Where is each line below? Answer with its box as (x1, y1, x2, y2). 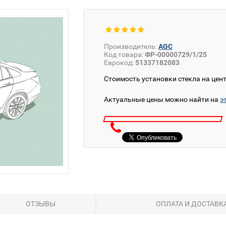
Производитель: (104, 42, 157, 50)
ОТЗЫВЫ (25, 200, 55, 208)
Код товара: (104, 50, 143, 59)
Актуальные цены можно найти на (104, 95, 220, 103)
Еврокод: (104, 59, 135, 67)
